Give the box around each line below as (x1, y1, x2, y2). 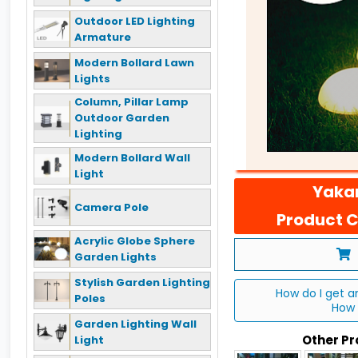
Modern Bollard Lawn (74, 54, 194, 70)
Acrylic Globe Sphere (74, 233, 195, 249)
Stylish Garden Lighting (74, 274, 210, 290)
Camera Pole (74, 199, 149, 215)
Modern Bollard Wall (74, 149, 190, 165)
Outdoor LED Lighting (74, 13, 195, 29)
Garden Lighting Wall (74, 316, 197, 332)
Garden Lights (74, 249, 157, 265)
